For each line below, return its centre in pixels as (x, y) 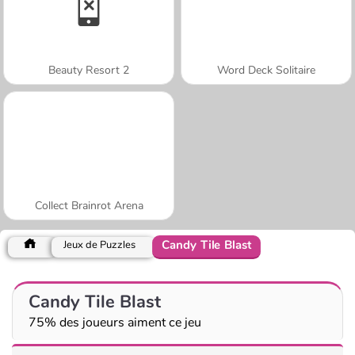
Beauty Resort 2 (89, 70)
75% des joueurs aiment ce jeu (115, 322)
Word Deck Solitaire (266, 70)
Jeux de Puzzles (99, 244)
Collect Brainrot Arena (89, 205)
